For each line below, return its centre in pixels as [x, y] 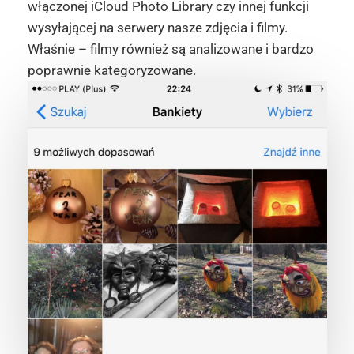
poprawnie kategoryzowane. [111, 70]
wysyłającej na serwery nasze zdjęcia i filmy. [157, 27]
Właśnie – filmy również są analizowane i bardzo [170, 49]
